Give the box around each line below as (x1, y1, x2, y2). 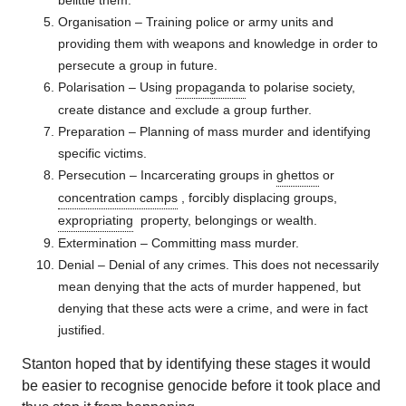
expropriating (58, 213, 133, 227)
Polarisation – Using (58, 80, 176, 94)
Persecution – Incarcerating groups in (58, 168, 276, 182)
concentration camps (58, 190, 178, 205)
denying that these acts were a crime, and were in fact (58, 301, 368, 315)
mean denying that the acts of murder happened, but (58, 279, 361, 294)
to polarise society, (246, 80, 355, 94)
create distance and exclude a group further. (58, 102, 312, 117)
